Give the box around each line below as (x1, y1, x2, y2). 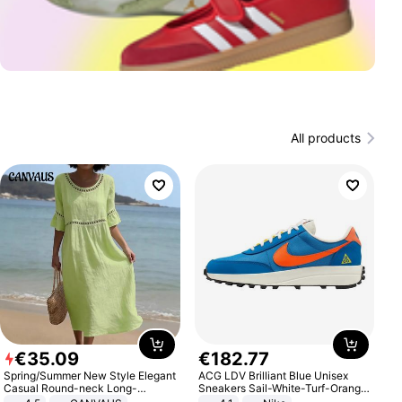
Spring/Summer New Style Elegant (4, 368, 177, 382)
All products (290, 130, 361, 145)
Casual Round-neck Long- (4, 380, 138, 395)
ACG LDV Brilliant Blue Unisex (197, 368, 348, 382)
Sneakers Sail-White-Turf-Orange (197, 380, 369, 395)
